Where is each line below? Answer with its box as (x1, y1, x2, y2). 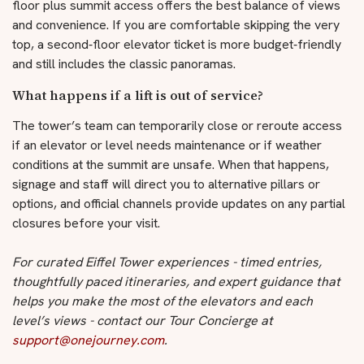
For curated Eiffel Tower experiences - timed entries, (12, 253, 322, 271)
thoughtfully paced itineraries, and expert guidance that (12, 273, 340, 290)
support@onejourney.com (12, 331, 164, 349)
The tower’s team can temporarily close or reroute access (12, 117, 342, 134)
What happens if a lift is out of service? (12, 86, 263, 104)
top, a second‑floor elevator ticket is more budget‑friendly (12, 36, 341, 53)
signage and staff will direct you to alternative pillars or (12, 175, 320, 193)
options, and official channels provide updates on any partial (12, 195, 345, 212)
